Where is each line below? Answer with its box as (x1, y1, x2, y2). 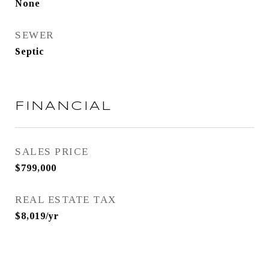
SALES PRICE (15, 146, 89, 157)
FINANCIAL (15, 100, 112, 112)
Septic (15, 46, 44, 56)
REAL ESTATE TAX (15, 194, 116, 205)
